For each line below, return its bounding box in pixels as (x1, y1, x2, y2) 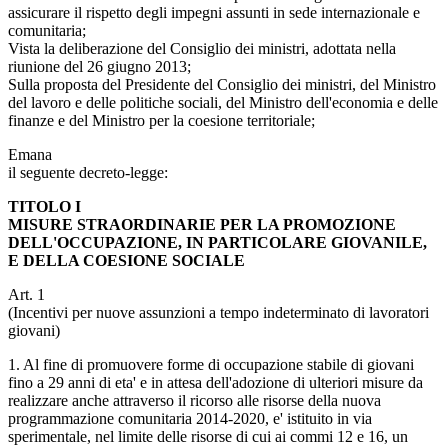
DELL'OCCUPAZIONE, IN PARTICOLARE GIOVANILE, (8, 233, 427, 251)
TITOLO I (8, 197, 81, 215)
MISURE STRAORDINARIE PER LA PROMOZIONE (8, 215, 396, 233)
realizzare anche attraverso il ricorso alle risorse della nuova (8, 391, 381, 409)
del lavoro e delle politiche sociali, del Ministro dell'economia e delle (8, 93, 438, 111)
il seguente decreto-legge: (8, 163, 168, 181)
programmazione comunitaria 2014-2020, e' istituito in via (8, 409, 372, 427)
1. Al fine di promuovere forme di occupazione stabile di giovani (8, 355, 414, 373)
